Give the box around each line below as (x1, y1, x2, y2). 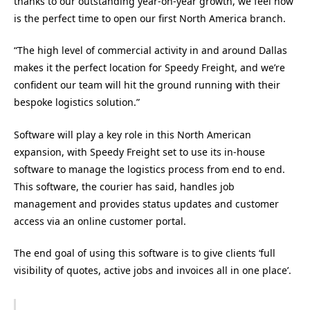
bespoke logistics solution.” (14, 95, 140, 109)
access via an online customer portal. (14, 214, 186, 228)
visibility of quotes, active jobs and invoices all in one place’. (14, 264, 291, 277)
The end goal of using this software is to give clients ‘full (14, 246, 275, 260)
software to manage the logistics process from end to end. (14, 162, 285, 176)
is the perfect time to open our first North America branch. (14, 11, 286, 25)
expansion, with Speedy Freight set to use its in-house (14, 145, 265, 158)
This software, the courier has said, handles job (14, 179, 235, 193)
